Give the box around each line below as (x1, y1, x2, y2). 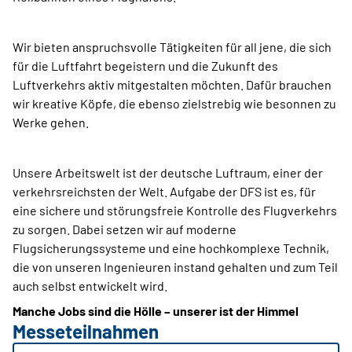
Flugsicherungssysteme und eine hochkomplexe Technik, (13, 240, 329, 256)
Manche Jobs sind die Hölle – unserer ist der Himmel (13, 303, 299, 319)
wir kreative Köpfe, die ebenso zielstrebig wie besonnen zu (13, 96, 336, 112)
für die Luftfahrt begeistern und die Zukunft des (13, 58, 278, 74)
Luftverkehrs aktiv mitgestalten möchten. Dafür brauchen (13, 77, 332, 93)
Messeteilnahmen (13, 320, 159, 343)
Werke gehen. (13, 115, 89, 130)
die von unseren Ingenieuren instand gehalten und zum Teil (13, 259, 338, 275)
